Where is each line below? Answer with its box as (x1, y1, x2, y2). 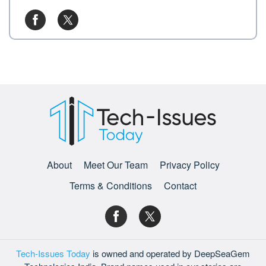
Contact (164, 179, 197, 193)
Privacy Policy (159, 158, 220, 172)
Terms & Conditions (69, 179, 152, 193)
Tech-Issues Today (16, 246, 90, 259)
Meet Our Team (83, 158, 148, 172)
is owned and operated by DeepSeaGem (90, 246, 250, 259)
